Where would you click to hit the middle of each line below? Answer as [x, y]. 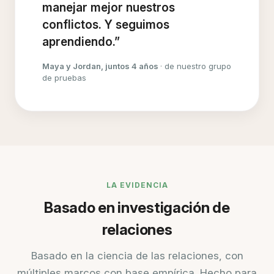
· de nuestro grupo [196, 66]
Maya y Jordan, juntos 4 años [101, 66]
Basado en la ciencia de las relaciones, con [137, 256]
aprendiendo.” [81, 42]
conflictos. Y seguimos [106, 25]
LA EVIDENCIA [137, 185]
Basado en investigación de [137, 208]
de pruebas [64, 78]
